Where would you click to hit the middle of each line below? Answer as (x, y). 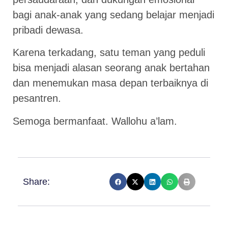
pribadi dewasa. (48, 30)
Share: (36, 181)
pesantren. (37, 98)
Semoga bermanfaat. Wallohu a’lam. (95, 121)
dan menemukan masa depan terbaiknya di (110, 83)
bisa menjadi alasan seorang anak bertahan (111, 68)
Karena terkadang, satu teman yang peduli (109, 53)
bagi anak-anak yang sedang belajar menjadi (113, 15)
